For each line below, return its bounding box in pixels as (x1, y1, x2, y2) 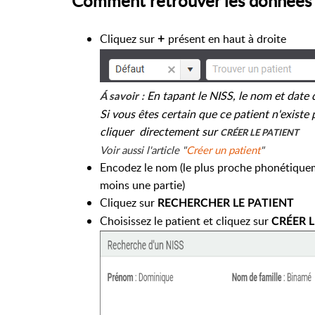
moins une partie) (100, 176, 185, 193)
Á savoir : (100, 91, 144, 102)
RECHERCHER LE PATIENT (157, 197, 294, 209)
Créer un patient (186, 142, 260, 157)
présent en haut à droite (168, 30, 286, 46)
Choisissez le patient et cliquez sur (100, 212, 271, 229)
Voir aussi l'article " (100, 142, 186, 157)
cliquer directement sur (100, 123, 220, 139)
